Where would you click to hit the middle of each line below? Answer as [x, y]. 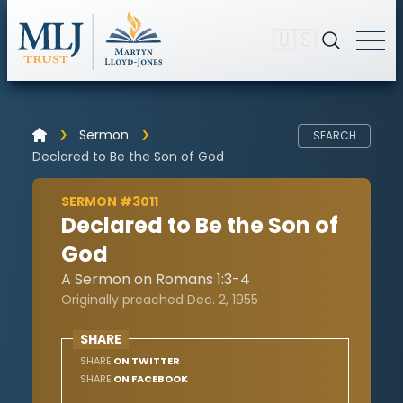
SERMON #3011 [110, 201]
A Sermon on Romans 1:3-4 [156, 279]
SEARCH [334, 135]
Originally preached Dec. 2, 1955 [160, 299]
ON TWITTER [146, 360]
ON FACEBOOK [150, 378]
